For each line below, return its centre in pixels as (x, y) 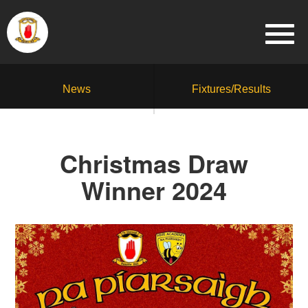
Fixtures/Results (231, 89)
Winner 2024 (154, 190)
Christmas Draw (154, 163)
